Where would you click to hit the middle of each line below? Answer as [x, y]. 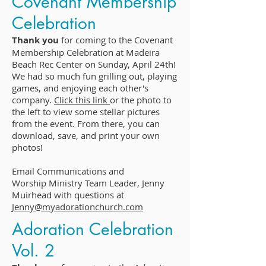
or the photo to [141, 100]
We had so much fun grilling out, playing [94, 76]
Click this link [82, 100]
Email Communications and [68, 171]
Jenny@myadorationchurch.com [77, 207]
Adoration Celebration [93, 229]
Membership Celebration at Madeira [86, 52]
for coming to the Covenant [117, 40]
